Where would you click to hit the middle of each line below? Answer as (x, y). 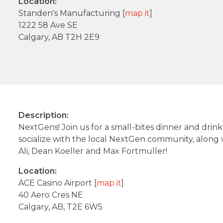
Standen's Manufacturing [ (72, 13)
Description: (44, 115)
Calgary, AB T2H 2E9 (59, 37)
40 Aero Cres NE (51, 195)
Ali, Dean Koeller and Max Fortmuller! (93, 151)
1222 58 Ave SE (48, 25)
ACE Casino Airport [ (58, 183)
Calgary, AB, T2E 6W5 (61, 207)
